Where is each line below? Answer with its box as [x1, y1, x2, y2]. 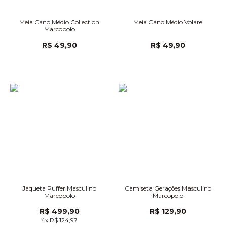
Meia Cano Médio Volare [133, 18, 202, 26]
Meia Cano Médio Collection [19, 18, 99, 26]
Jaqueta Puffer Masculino [22, 184, 96, 192]
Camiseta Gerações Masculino [124, 184, 211, 192]
